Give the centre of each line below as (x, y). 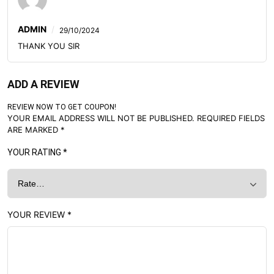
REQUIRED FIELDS (231, 118)
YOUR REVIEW (37, 214)
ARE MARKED (34, 130)
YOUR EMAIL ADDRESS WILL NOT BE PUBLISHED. (101, 118)
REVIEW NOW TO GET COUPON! (62, 107)
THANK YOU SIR (49, 46)
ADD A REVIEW (43, 84)
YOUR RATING (35, 152)
